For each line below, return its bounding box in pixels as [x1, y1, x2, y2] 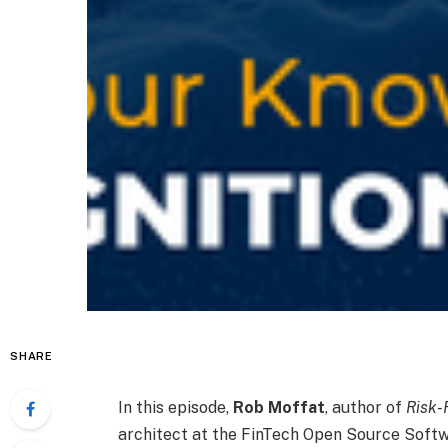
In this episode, [117, 398, 233, 418]
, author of [324, 398, 406, 418]
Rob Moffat [232, 398, 325, 418]
